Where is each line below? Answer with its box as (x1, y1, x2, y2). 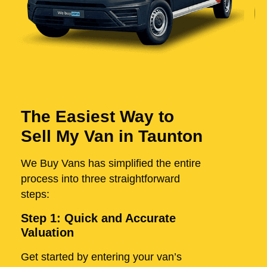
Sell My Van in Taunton (21, 127, 203, 146)
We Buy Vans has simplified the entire (21, 157, 201, 170)
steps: (21, 188, 49, 201)
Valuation (21, 226, 74, 240)
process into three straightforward (21, 173, 180, 185)
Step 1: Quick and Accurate (21, 212, 176, 225)
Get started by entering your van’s (21, 251, 182, 263)
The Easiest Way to (21, 107, 174, 126)
